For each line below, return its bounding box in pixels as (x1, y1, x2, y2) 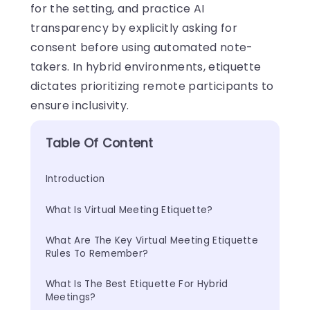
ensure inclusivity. (30, 97, 129, 113)
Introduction (45, 172, 105, 186)
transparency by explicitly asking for (30, 19, 237, 36)
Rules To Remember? (45, 247, 149, 261)
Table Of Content (45, 134, 154, 152)
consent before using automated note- (30, 39, 253, 55)
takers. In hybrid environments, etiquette (30, 58, 262, 75)
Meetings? (45, 291, 96, 304)
